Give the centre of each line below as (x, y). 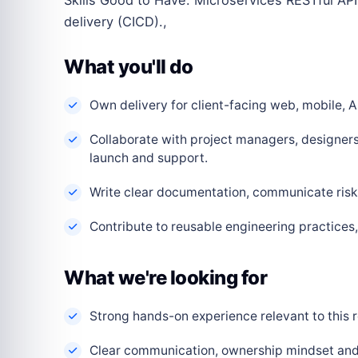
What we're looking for (166, 277)
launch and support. (149, 157)
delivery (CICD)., (115, 21)
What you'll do (129, 66)
